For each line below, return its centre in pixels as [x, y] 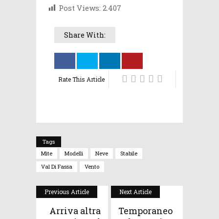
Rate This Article [81, 79]
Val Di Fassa [57, 167]
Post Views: [80, 8]
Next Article [135, 192]
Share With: [85, 35]
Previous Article [67, 192]
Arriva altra [75, 211]
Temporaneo [145, 211]
